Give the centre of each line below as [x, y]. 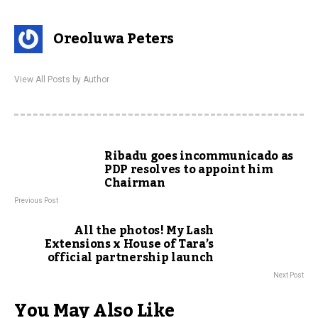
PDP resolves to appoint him [189, 170]
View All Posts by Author [62, 79]
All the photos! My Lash [144, 231]
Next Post [289, 275]
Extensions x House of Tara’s [129, 244]
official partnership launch [130, 258]
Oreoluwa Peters [114, 39]
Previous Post [36, 201]
